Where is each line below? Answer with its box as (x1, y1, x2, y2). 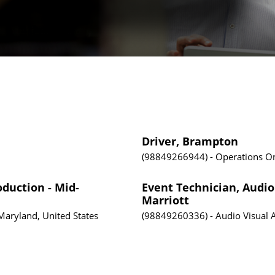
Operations (215, 150, 263, 163)
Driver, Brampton (142, 133, 239, 149)
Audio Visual (215, 209, 269, 222)
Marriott (142, 192, 190, 207)
